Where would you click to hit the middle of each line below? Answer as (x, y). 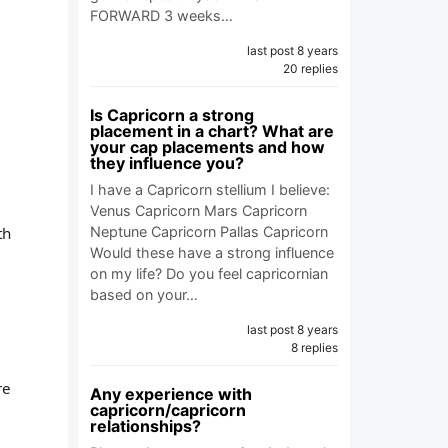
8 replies (314, 347)
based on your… (144, 294)
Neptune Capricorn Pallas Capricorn (209, 231)
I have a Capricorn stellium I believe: (210, 189)
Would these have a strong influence (212, 252)
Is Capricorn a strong (172, 115)
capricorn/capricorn (168, 410)
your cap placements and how (207, 147)
